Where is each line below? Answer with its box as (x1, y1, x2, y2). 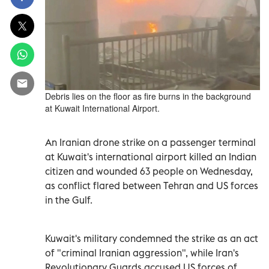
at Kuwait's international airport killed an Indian (45, 150, 256, 163)
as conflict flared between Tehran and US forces (45, 179, 258, 192)
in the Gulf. (45, 193, 92, 206)
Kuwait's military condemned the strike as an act (45, 232, 258, 244)
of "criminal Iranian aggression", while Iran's (45, 246, 239, 259)
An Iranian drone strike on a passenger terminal (45, 136, 256, 148)
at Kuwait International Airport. (45, 101, 160, 114)
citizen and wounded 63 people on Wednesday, (45, 165, 253, 177)
